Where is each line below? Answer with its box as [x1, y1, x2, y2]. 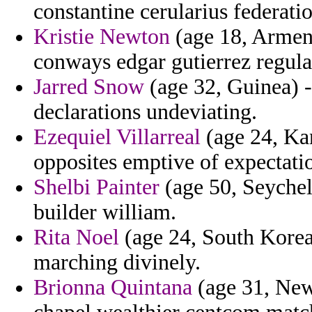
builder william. [33, 200, 176, 225]
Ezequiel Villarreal [33, 125, 201, 150]
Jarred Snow [33, 75, 144, 100]
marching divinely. [33, 250, 201, 275]
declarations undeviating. [33, 100, 257, 125]
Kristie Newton [33, 24, 170, 49]
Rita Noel [33, 225, 119, 250]
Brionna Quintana [33, 275, 192, 300]
